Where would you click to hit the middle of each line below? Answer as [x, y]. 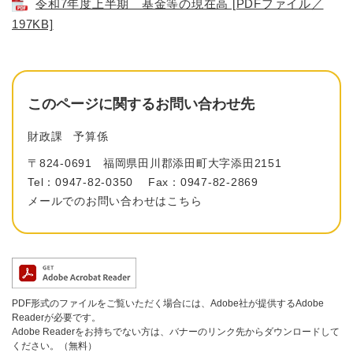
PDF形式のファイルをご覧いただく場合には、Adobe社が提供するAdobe [168, 304]
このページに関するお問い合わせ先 [141, 104]
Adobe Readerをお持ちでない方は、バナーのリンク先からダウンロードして [176, 332]
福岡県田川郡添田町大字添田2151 [192, 163]
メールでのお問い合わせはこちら [115, 201]
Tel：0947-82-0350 [80, 182]
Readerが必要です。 [56, 318]
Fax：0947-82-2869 [203, 182]
